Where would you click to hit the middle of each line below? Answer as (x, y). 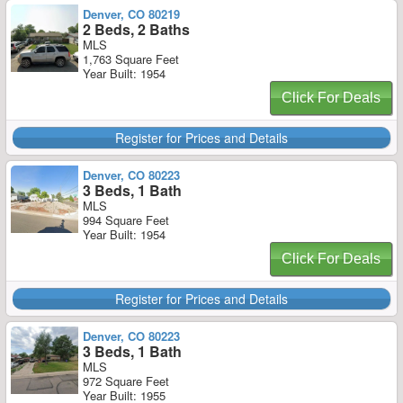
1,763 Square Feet (131, 59)
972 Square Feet (126, 381)
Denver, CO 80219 (131, 14)
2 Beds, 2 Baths (136, 29)
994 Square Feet (126, 220)
